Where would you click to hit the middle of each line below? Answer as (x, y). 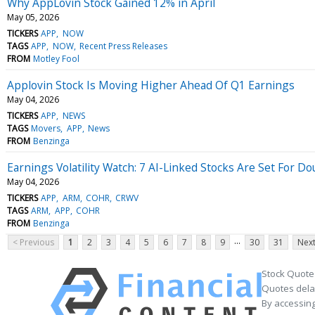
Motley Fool (57, 58)
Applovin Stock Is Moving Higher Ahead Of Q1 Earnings (151, 85)
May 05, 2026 (33, 17)
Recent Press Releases (123, 46)
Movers (46, 128)
